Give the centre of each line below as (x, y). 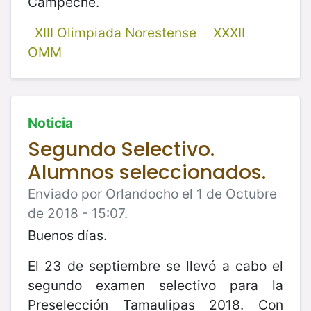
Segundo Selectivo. (121, 149)
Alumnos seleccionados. (147, 172)
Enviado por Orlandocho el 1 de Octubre (152, 193)
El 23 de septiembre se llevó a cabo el (155, 266)
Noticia (50, 123)
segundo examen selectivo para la (155, 285)
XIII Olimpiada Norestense (115, 32)
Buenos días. (67, 235)
